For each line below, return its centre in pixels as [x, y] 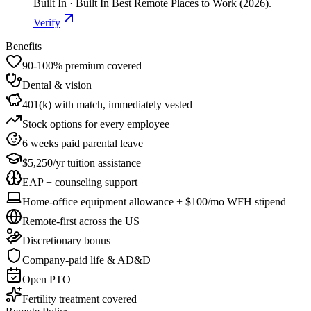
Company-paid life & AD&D [86, 260]
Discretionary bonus [66, 241]
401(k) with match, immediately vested [107, 105]
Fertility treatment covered [79, 299]
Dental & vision [57, 85]
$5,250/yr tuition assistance [82, 163]
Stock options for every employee [96, 124]
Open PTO [47, 280]
